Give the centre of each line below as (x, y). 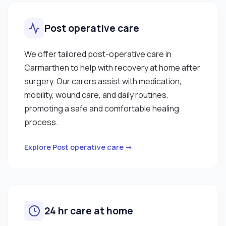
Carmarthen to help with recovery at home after (112, 67)
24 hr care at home (89, 211)
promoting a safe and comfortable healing (102, 108)
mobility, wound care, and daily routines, (96, 95)
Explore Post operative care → (78, 147)
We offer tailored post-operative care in (98, 54)
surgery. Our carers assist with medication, (103, 81)
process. (41, 122)
